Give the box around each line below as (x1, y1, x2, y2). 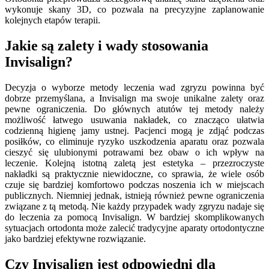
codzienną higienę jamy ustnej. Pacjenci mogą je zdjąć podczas (5, 125, 264, 136)
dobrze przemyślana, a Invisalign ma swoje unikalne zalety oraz (5, 92, 264, 103)
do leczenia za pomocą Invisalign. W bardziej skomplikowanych (5, 211, 264, 222)
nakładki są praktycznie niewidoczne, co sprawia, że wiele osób (5, 168, 264, 179)
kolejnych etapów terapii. (5, 14, 100, 25)
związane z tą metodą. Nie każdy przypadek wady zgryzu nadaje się (5, 201, 264, 211)
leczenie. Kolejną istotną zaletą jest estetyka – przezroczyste (5, 157, 264, 168)
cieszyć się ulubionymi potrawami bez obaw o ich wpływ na (5, 147, 264, 157)
